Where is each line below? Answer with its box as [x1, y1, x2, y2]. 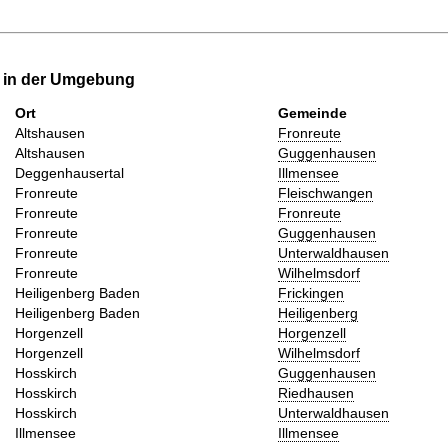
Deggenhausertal [15, 164, 124, 181]
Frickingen [278, 284, 344, 301]
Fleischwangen [278, 184, 373, 201]
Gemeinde [278, 104, 347, 121]
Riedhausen [278, 384, 354, 401]
